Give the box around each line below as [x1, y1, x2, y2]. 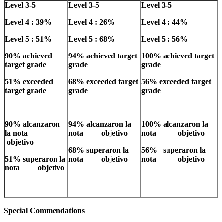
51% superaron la [5, 154, 65, 163]
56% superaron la [141, 145, 206, 154]
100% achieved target [141, 51, 214, 60]
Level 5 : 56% [141, 34, 188, 43]
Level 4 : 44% [141, 17, 188, 26]
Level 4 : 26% [68, 17, 115, 26]
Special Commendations [4, 206, 85, 215]
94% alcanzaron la [68, 119, 131, 128]
